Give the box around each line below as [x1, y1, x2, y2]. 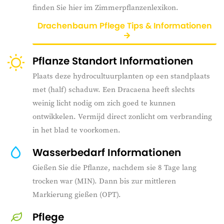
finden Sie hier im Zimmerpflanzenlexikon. [32, 1, 178, 12]
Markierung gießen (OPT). [32, 188, 121, 199]
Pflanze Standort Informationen [32, 53, 193, 68]
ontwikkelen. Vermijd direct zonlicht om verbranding [32, 110, 212, 121]
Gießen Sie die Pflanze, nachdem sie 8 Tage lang [32, 161, 196, 172]
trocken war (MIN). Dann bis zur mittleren [32, 175, 176, 186]
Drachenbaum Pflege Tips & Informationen [37, 19, 212, 31]
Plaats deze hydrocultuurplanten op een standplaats [32, 70, 210, 81]
